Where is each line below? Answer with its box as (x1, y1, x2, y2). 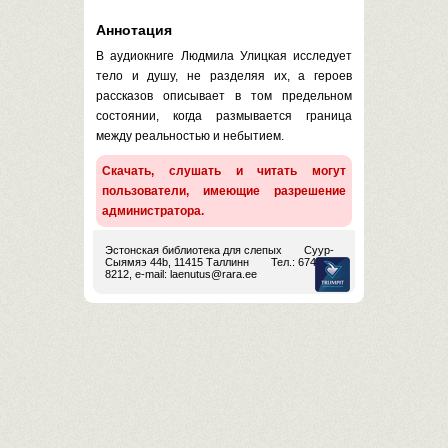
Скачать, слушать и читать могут (102, 164, 346, 178)
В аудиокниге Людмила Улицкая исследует (96, 49, 352, 63)
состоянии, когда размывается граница (96, 109, 352, 123)
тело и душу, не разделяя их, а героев (96, 69, 352, 83)
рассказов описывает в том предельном (96, 89, 352, 103)
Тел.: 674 (268, 256, 316, 268)
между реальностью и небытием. (96, 129, 284, 143)
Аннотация (96, 22, 172, 38)
